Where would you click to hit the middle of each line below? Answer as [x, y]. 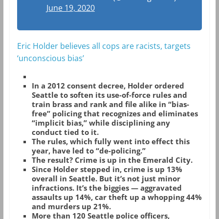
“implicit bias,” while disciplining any [101, 122]
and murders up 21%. [71, 206]
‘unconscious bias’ [50, 58]
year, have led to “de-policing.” [88, 150]
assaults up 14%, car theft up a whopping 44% [117, 197]
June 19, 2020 [70, 8]
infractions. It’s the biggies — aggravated [107, 187]
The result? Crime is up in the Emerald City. [112, 160]
